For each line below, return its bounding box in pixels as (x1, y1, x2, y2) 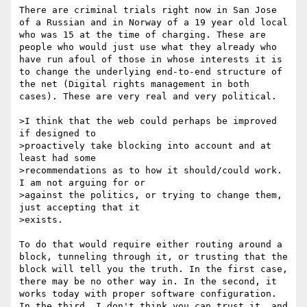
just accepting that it (19, 202, 140, 213)
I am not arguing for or (19, 177, 145, 188)
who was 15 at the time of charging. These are (19, 29, 266, 40)
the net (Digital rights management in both (19, 79, 249, 90)
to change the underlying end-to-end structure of (19, 66, 282, 77)
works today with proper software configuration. (19, 288, 277, 299)
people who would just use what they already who (19, 42, 277, 53)
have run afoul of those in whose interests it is (19, 54, 282, 65)
